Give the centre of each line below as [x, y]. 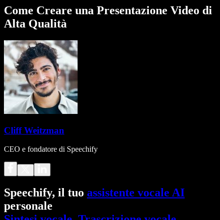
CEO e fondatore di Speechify [51, 149]
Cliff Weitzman [34, 130]
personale [28, 206]
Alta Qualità [35, 23]
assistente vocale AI [136, 193]
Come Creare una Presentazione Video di [108, 10]
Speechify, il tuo [45, 193]
